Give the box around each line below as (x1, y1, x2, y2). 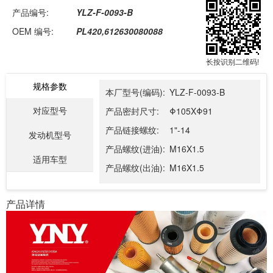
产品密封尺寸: (105, 105, 159, 117)
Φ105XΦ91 (169, 105, 213, 117)
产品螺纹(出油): (105, 161, 165, 174)
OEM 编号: (12, 25, 54, 37)
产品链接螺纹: (105, 124, 159, 136)
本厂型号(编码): (105, 86, 165, 98)
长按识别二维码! (206, 56, 260, 66)
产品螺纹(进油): (105, 143, 165, 155)
